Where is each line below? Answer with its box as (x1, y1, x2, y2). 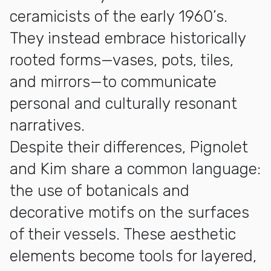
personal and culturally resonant (10, 94, 237, 113)
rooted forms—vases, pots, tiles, (10, 50, 233, 70)
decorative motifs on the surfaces (10, 203, 249, 222)
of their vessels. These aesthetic (10, 224, 236, 244)
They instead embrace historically (10, 28, 246, 48)
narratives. (10, 116, 85, 135)
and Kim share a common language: (10, 159, 261, 178)
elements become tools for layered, (10, 246, 256, 266)
